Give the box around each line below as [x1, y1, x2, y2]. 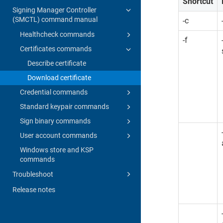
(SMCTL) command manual [12, 15, 98, 23]
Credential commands [20, 88, 88, 96]
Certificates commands [20, 44, 92, 53]
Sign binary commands [20, 116, 91, 125]
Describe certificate [27, 59, 86, 67]
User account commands [20, 131, 97, 139]
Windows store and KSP [20, 145, 94, 154]
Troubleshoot [12, 170, 53, 178]
